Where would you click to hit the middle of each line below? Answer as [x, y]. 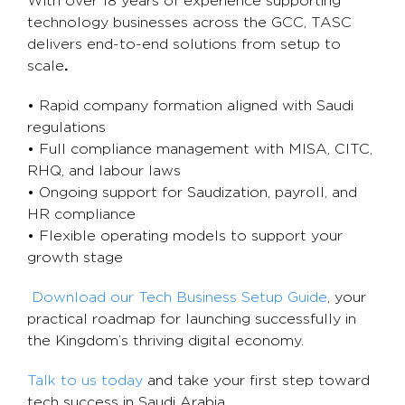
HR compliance [81, 214]
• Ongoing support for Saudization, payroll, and [192, 193]
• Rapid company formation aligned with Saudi [190, 106]
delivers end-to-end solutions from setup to [184, 44]
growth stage [75, 258]
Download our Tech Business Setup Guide [179, 297]
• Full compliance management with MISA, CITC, [200, 149]
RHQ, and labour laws [104, 171]
